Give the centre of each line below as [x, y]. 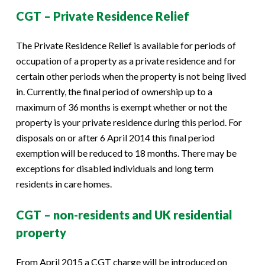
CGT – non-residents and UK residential [124, 214]
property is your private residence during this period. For [129, 122]
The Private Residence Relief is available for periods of [126, 45]
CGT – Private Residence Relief [102, 16]
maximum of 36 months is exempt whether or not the [121, 106]
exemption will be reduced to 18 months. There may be [126, 153]
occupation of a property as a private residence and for [126, 60]
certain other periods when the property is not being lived [131, 76]
